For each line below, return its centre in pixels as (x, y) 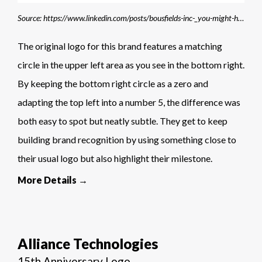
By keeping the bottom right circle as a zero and (113, 84)
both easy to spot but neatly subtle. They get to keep (123, 121)
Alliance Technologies (88, 244)
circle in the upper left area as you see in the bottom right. (131, 65)
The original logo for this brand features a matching (120, 46)
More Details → (53, 180)
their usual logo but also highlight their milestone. (115, 158)
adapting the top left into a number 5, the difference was (129, 102)
